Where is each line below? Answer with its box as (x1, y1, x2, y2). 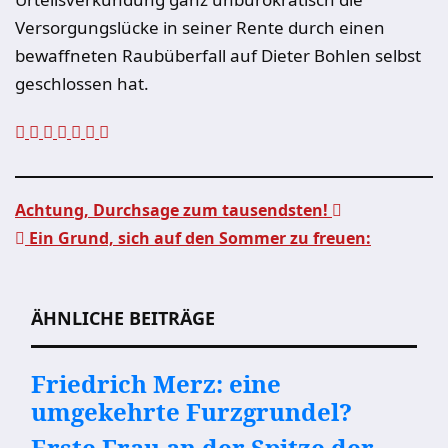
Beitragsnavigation (15, 254, 290, 294)
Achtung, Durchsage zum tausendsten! (15, 199, 332, 221)
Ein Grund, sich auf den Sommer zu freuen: (25, 227, 371, 249)
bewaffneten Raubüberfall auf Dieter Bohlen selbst (15, 44, 421, 67)
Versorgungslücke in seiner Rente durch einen (15, 16, 385, 39)
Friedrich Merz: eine (31, 367, 281, 400)
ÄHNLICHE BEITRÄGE (31, 306, 215, 330)
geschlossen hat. (15, 72, 149, 95)
